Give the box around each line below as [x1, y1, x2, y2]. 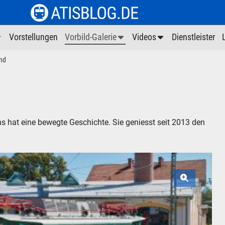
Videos [132, 32, 156, 43]
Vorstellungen [9, 32, 58, 43]
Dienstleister [172, 32, 215, 43]
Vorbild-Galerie [64, 32, 117, 43]
